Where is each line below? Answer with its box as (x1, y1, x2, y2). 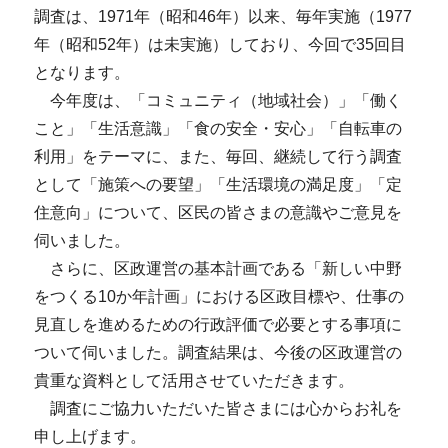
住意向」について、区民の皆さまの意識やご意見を (33, 203, 402, 221)
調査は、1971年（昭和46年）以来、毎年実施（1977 (33, 7, 412, 25)
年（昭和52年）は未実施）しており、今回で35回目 (33, 35, 406, 53)
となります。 (33, 63, 130, 81)
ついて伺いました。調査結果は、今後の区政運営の (33, 343, 402, 361)
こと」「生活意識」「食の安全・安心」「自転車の (33, 119, 402, 137)
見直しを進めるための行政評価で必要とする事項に (33, 315, 402, 333)
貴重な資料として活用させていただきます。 (33, 371, 354, 389)
